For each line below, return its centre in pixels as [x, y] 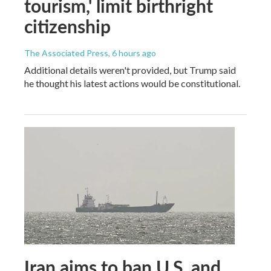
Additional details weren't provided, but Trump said [130, 70]
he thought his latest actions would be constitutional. [132, 83]
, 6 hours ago [132, 53]
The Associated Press [66, 53]
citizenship [67, 26]
